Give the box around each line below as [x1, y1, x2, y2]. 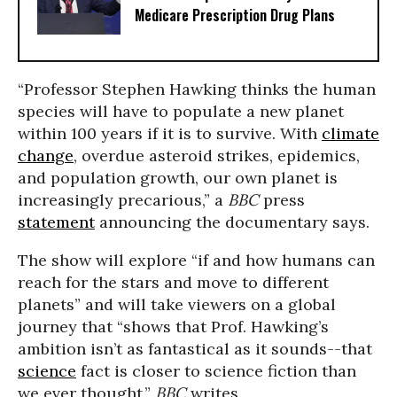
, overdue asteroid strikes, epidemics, [74, 145, 360, 166]
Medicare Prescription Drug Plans [135, 4, 335, 27]
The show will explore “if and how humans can [18, 250, 375, 270]
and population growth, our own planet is [18, 167, 338, 188]
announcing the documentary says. [95, 212, 370, 232]
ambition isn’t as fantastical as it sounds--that [18, 339, 372, 359]
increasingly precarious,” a [18, 190, 228, 210]
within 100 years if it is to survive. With [18, 123, 322, 144]
